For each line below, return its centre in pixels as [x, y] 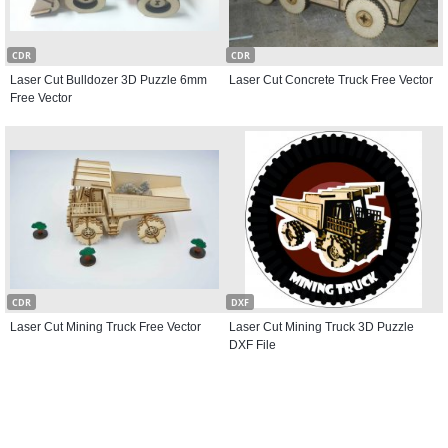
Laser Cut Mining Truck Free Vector [105, 327]
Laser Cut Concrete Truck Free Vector [331, 80]
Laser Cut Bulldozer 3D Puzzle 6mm [108, 80]
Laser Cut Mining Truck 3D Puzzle [321, 327]
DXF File [252, 345]
